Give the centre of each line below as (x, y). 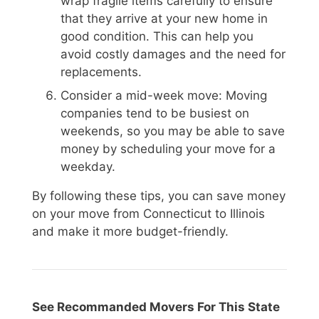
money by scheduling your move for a (168, 149)
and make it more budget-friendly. (130, 232)
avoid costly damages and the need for (173, 54)
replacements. (101, 72)
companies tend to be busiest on (155, 114)
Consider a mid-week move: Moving (164, 96)
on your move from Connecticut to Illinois (148, 214)
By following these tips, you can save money (159, 196)
